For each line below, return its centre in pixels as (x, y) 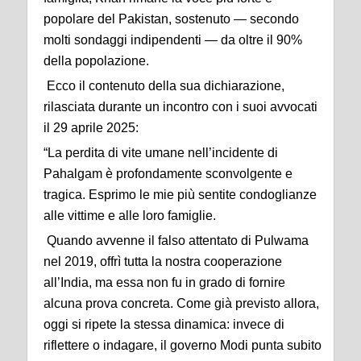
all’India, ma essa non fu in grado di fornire (164, 282)
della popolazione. (96, 61)
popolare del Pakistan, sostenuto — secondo (171, 19)
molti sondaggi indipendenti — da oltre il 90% (173, 40)
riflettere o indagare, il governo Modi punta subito (183, 345)
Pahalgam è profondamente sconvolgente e (168, 174)
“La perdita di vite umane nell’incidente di (161, 153)
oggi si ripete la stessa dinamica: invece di (164, 324)
